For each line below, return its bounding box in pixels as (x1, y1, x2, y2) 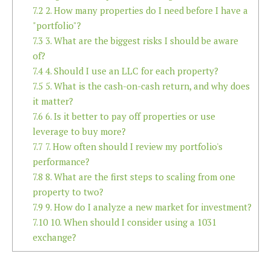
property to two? (32, 185, 103, 198)
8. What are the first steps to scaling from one (42, 170, 235, 183)
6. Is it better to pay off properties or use (42, 109, 215, 122)
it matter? (32, 94, 73, 107)
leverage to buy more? (32, 125, 126, 137)
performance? (32, 155, 90, 168)
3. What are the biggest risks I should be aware (42, 34, 238, 47)
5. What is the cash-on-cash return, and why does (42, 79, 250, 92)
